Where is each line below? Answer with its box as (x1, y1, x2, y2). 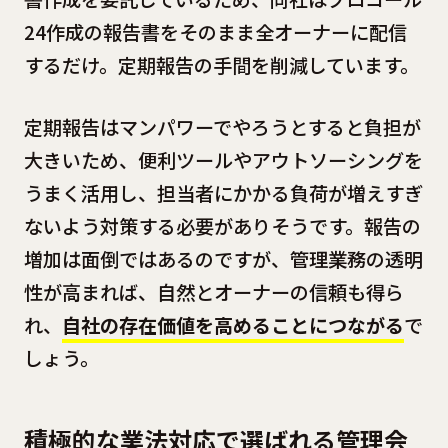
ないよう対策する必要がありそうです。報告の (23, 211, 421, 240)
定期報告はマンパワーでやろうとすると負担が (23, 112, 421, 141)
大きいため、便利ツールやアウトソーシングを (23, 145, 423, 174)
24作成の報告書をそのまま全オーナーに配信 (23, 17, 407, 46)
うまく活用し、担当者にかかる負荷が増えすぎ (23, 178, 423, 207)
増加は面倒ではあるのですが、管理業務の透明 (23, 244, 423, 273)
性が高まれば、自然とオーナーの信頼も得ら (23, 277, 404, 306)
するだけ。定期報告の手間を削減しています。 (23, 50, 419, 79)
